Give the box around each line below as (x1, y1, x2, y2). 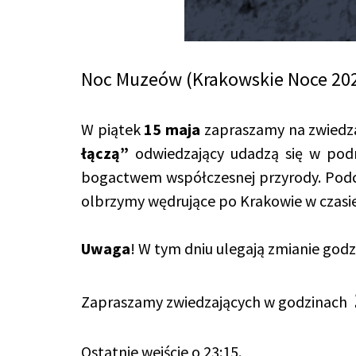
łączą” (81, 143, 129, 163)
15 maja (144, 119, 201, 139)
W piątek (81, 119, 145, 139)
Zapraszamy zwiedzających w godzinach (81, 292, 350, 311)
